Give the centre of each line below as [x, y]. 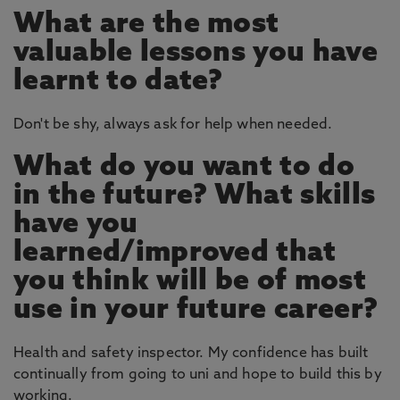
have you [76, 225]
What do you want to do [184, 168]
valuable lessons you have [196, 54]
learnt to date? [118, 82]
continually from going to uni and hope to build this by [198, 375]
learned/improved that [175, 254]
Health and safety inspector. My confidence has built [191, 354]
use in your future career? [196, 311]
